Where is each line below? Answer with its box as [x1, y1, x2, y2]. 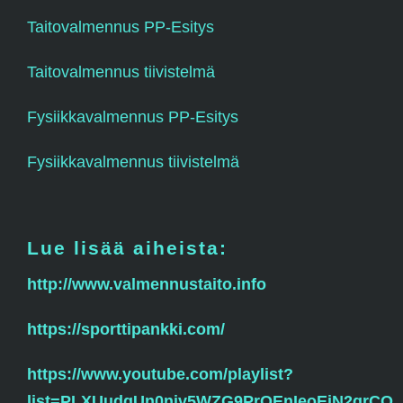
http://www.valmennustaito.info [27, 274, 266, 293]
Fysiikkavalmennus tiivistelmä [27, 153, 239, 172]
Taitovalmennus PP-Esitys [27, 18, 214, 37]
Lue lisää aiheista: [27, 237, 228, 259]
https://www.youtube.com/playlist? [27, 364, 293, 383]
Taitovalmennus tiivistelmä [27, 63, 215, 82]
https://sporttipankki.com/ [27, 319, 225, 338]
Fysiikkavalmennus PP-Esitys [27, 108, 238, 127]
